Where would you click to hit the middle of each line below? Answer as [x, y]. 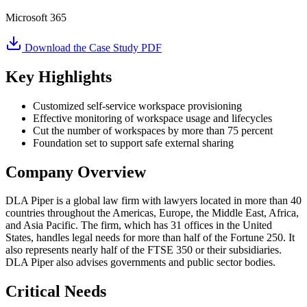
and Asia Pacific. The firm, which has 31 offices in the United [139, 225]
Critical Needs [56, 292]
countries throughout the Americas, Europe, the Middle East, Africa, [152, 213]
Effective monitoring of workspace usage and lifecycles [152, 118]
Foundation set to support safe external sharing [133, 143]
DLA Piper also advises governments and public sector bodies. [140, 262]
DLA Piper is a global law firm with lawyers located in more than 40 [153, 201]
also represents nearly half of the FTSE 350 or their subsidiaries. [144, 250]
